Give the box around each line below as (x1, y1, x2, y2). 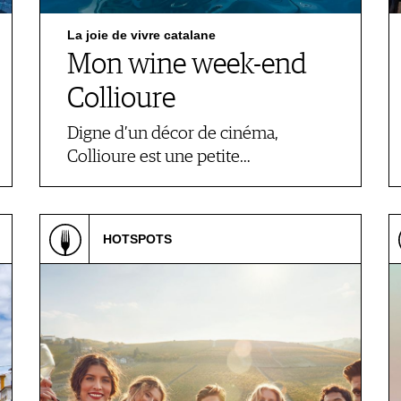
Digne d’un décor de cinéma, (67, 124, 278, 143)
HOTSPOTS (103, 232, 172, 246)
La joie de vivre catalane (67, 28, 216, 42)
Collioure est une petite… (67, 148, 251, 166)
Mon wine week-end (67, 51, 307, 80)
